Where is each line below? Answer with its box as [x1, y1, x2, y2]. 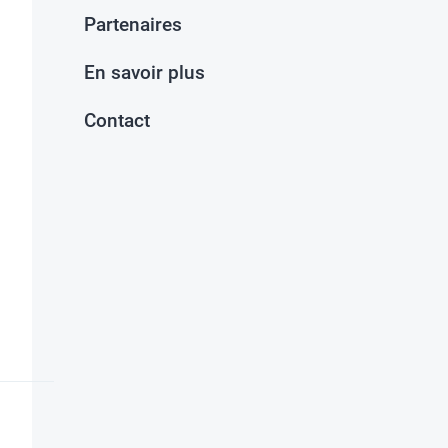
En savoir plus [84, 61, 205, 84]
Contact [84, 109, 150, 132]
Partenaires [84, 13, 182, 36]
